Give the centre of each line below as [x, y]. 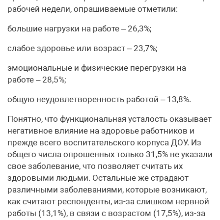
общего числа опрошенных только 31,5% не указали [110, 154]
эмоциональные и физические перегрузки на [97, 68]
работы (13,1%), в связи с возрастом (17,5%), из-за [106, 213]
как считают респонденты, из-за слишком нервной [108, 201]
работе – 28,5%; [37, 80]
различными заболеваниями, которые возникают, [107, 190]
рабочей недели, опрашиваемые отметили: [93, 9]
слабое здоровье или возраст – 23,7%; [82, 48]
